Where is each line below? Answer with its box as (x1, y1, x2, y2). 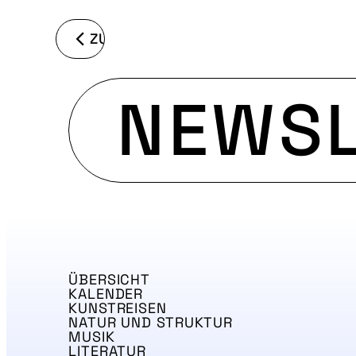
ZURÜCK (90, 29, 149, 48)
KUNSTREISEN (68, 299, 167, 317)
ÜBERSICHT (68, 270, 151, 288)
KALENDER (68, 284, 144, 303)
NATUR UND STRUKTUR (68, 313, 234, 331)
